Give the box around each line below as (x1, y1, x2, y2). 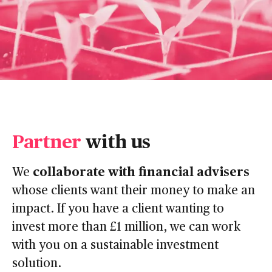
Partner (12, 127, 81, 154)
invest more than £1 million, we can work (12, 217, 240, 234)
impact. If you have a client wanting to (12, 199, 224, 216)
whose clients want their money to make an (12, 180, 255, 198)
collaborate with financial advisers (33, 161, 250, 180)
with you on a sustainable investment (12, 235, 219, 253)
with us (80, 127, 151, 154)
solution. (12, 253, 61, 271)
